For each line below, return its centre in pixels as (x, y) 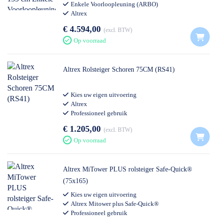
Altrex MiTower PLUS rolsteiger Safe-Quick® (128, 169)
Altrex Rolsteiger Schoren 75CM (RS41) (119, 70)
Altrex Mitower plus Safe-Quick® (115, 204)
